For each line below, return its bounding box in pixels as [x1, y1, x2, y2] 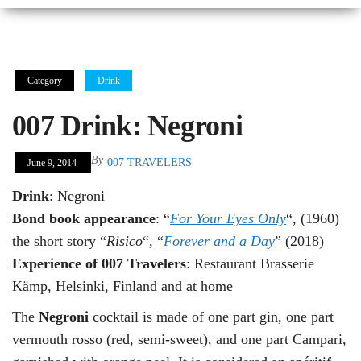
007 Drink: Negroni [12, 109, 243, 142]
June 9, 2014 [27, 156, 79, 168]
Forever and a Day [164, 232, 275, 249]
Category [27, 74, 62, 86]
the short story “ [12, 232, 106, 249]
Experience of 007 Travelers [12, 255, 186, 272]
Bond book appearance [12, 210, 156, 226]
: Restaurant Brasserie [186, 255, 314, 272]
